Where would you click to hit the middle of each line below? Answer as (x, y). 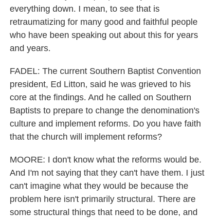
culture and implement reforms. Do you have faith (105, 124)
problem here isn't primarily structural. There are (103, 199)
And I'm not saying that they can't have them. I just (107, 173)
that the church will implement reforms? (86, 137)
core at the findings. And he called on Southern (100, 97)
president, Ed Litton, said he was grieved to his (100, 84)
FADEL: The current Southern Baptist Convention (105, 71)
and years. (30, 48)
